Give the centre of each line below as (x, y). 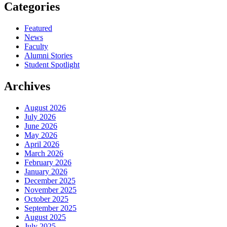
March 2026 (44, 153)
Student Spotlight (52, 64)
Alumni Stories (48, 55)
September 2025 (50, 208)
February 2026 (48, 162)
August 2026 (45, 107)
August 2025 (45, 217)
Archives (27, 86)
